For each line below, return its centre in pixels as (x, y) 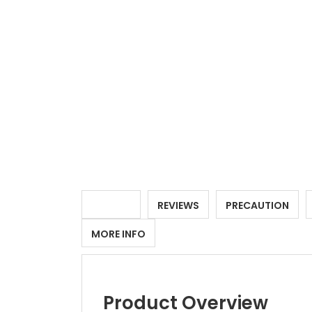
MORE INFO (118, 234)
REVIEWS (178, 205)
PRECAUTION (257, 205)
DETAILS (111, 205)
